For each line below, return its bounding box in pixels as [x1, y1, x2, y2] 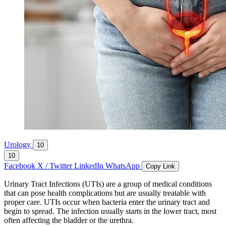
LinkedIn [74, 161, 105, 171]
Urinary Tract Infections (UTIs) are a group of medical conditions [4, 180, 212, 189]
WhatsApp [105, 161, 142, 171]
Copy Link [146, 162, 175, 171]
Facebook [4, 161, 37, 171]
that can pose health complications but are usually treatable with [4, 189, 206, 198]
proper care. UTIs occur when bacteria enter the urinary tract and [4, 198, 210, 207]
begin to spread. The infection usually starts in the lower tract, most [4, 207, 216, 216]
